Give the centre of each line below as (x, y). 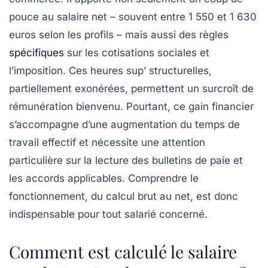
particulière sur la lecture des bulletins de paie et (126, 160)
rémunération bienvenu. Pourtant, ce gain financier (131, 106)
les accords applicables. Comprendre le (104, 178)
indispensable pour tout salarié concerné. (108, 214)
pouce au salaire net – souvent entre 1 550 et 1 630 (133, 16)
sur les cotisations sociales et (137, 52)
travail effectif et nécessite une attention (107, 142)
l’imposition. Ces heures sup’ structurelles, (110, 70)
